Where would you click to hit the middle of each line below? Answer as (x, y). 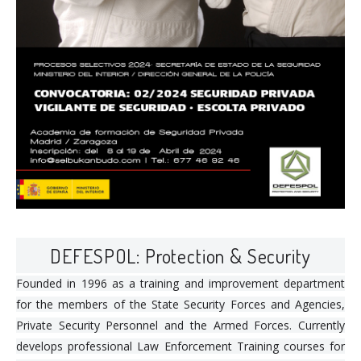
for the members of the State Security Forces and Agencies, (180, 305)
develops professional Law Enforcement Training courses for (180, 346)
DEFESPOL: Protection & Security (180, 256)
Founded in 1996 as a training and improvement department (180, 284)
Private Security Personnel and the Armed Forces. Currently (180, 326)
